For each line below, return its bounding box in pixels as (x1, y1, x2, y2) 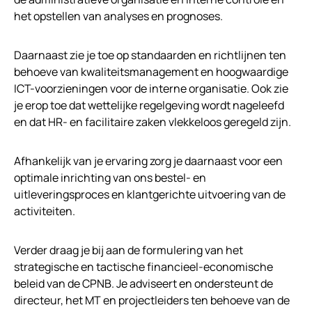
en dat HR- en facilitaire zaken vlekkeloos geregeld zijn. (14, 114, 291, 130)
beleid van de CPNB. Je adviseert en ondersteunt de (14, 276, 273, 292)
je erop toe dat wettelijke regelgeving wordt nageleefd (14, 97, 284, 114)
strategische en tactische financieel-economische (14, 259, 273, 275)
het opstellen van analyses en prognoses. (14, 8, 223, 24)
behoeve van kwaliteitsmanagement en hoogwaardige (14, 64, 288, 80)
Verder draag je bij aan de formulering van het (14, 242, 243, 258)
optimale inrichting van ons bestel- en (14, 170, 206, 186)
